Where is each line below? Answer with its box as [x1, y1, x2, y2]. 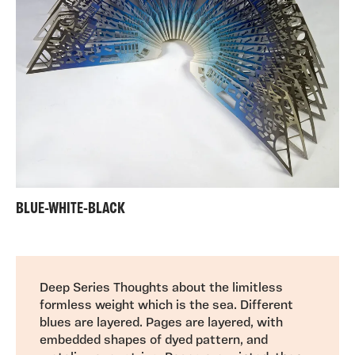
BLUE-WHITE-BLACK [16, 200, 125, 217]
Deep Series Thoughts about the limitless [40, 281, 283, 295]
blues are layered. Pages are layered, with [40, 316, 283, 330]
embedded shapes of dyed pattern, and [40, 334, 268, 347]
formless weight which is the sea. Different [40, 299, 293, 312]
